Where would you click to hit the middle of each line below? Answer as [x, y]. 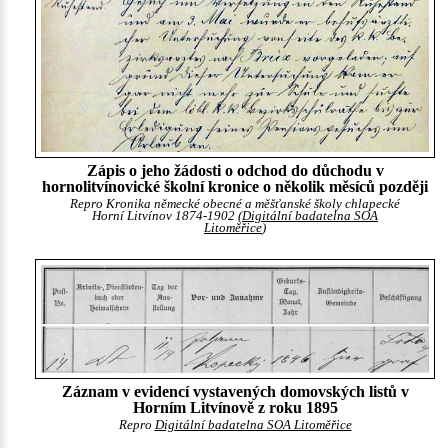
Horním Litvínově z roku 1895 [235, 408]
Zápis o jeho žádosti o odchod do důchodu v [235, 171]
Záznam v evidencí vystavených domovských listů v [235, 392]
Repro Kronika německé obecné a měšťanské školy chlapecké [235, 204]
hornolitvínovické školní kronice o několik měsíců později [235, 187]
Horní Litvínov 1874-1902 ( [167, 216]
